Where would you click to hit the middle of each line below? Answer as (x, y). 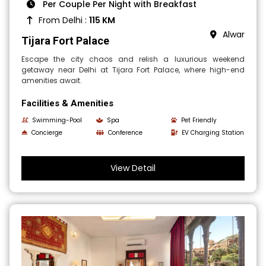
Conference (126, 133)
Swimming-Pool (57, 121)
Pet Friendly (199, 121)
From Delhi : (64, 20)
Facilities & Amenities (68, 104)
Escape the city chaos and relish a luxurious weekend (133, 59)
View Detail (133, 168)
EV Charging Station (213, 133)
